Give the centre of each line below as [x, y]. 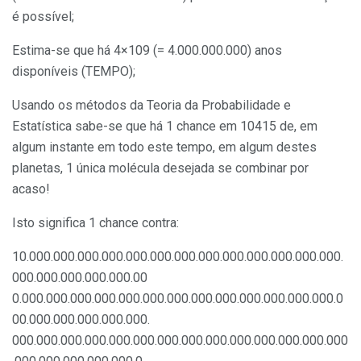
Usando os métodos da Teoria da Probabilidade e [151, 105]
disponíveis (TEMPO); [74, 71]
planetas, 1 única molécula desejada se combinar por [160, 168]
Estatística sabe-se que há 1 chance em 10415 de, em [165, 126]
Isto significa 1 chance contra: [95, 222]
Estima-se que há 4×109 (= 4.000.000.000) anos [147, 50]
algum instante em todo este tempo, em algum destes [164, 147]
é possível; [43, 16]
